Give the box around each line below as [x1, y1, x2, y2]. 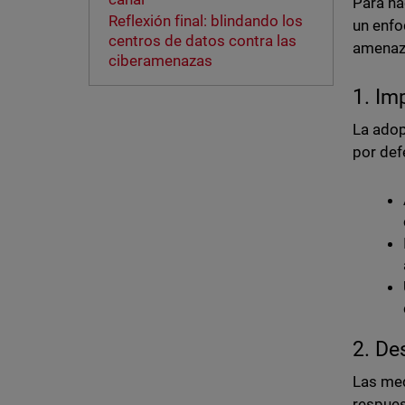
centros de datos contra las [108, 32, 297, 51]
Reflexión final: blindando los [108, 12, 303, 31]
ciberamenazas [108, 52, 216, 71]
